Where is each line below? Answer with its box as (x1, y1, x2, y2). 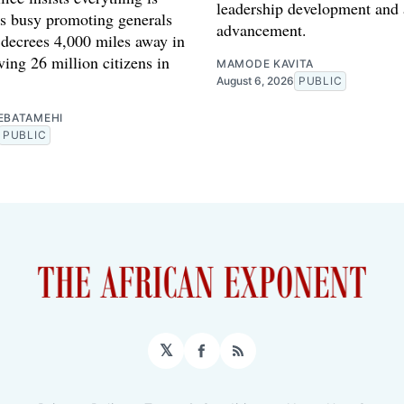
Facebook (200, 348, 279, 368)
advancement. (216, 19, 307, 41)
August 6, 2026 (216, 74, 294, 88)
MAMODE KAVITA (216, 57, 315, 71)
